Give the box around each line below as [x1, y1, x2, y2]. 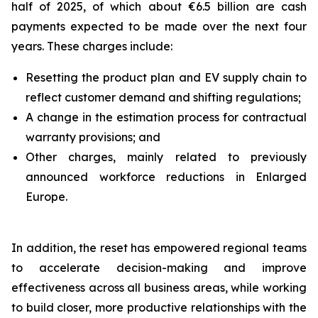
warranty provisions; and [26, 130, 160, 144]
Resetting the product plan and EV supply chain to [26, 70, 307, 84]
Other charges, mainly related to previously [26, 150, 307, 164]
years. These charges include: [11, 39, 172, 53]
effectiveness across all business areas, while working [11, 280, 307, 295]
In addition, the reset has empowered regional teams [11, 241, 307, 255]
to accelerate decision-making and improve [11, 261, 307, 275]
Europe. [26, 190, 67, 204]
